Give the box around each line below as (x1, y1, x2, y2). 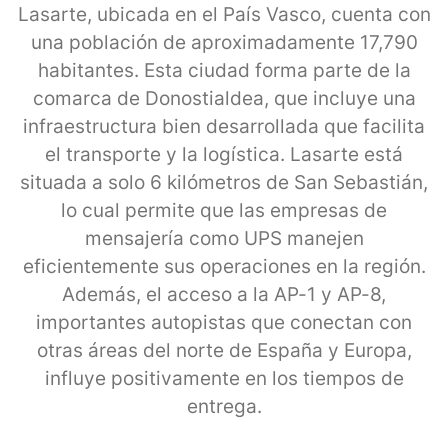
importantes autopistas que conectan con (36, 310, 412, 334)
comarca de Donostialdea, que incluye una (32, 86, 416, 110)
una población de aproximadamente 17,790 (30, 30, 418, 54)
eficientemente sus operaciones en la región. (22, 254, 426, 278)
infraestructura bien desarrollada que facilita (23, 114, 425, 138)
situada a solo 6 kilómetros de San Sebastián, (20, 170, 428, 194)
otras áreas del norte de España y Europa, (36, 338, 412, 362)
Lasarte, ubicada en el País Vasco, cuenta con (17, 2, 431, 26)
